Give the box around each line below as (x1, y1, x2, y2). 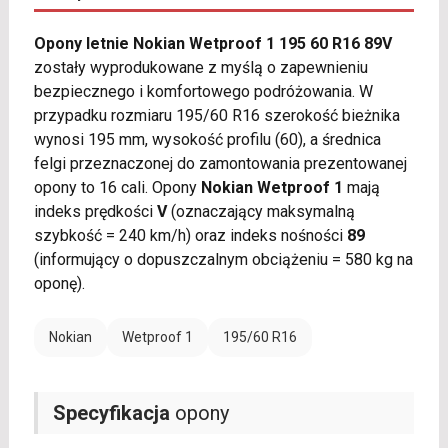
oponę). (33, 274, 85, 294)
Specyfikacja (52, 401, 170, 426)
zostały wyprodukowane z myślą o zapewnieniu (33, 58, 368, 78)
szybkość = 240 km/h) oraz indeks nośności (33, 226, 347, 246)
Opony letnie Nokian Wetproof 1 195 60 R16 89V (33, 34, 392, 54)
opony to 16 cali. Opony (33, 178, 201, 198)
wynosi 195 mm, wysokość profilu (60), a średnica (33, 130, 381, 150)
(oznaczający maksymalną (166, 202, 355, 222)
